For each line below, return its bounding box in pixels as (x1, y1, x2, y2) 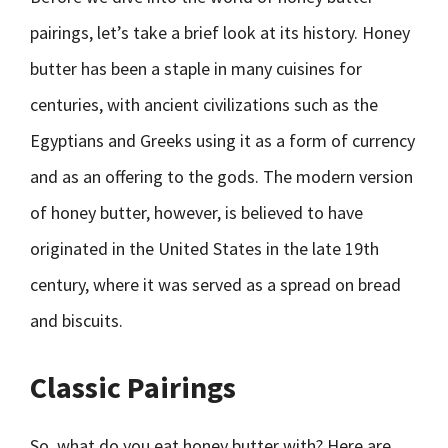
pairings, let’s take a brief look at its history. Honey (30, 21, 410, 44)
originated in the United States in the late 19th (30, 237, 379, 260)
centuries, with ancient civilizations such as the (30, 93, 378, 116)
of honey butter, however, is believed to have (30, 201, 363, 224)
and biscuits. (30, 309, 123, 332)
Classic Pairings (30, 368, 236, 406)
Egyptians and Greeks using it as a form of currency (30, 129, 415, 152)
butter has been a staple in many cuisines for (30, 57, 362, 80)
